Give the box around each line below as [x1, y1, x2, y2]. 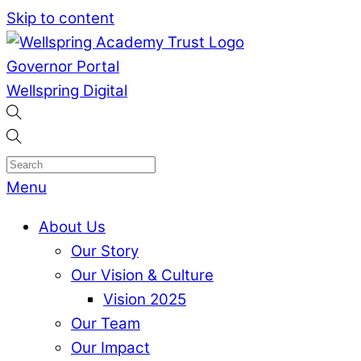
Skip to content [6, 9, 114, 27]
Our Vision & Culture [71, 265, 214, 284]
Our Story [71, 241, 139, 260]
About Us [39, 217, 106, 236]
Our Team [71, 313, 140, 333]
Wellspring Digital [6, 81, 127, 100]
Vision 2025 [103, 289, 186, 309]
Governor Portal [6, 57, 119, 76]
